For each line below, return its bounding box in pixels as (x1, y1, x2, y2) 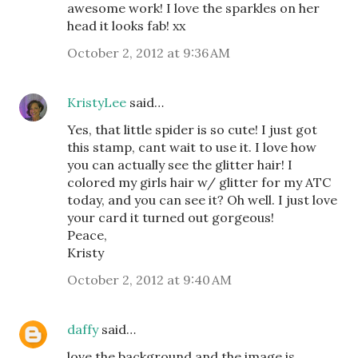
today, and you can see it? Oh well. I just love (67, 192, 337, 208)
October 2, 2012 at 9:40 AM (67, 272, 232, 288)
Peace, (67, 227, 107, 243)
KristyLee (67, 94, 126, 110)
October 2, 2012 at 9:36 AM (67, 45, 230, 61)
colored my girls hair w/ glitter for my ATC (67, 174, 331, 190)
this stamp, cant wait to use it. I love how (67, 139, 316, 155)
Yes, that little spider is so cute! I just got (67, 121, 317, 137)
